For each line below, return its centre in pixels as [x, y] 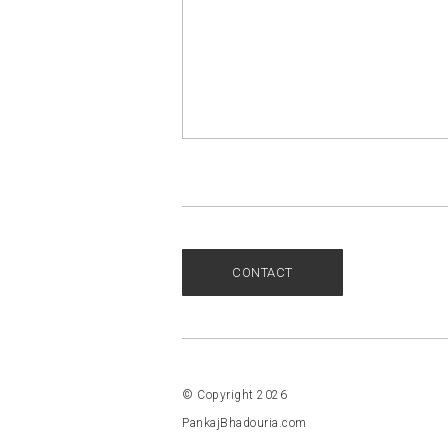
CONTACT [262, 273]
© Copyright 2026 [234, 395]
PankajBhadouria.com [244, 423]
